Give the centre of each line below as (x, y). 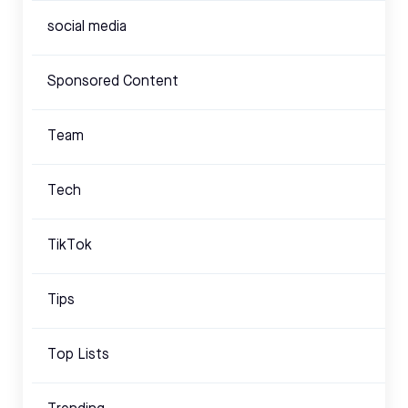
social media (87, 28)
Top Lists (78, 356)
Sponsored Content (113, 82)
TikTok (70, 246)
